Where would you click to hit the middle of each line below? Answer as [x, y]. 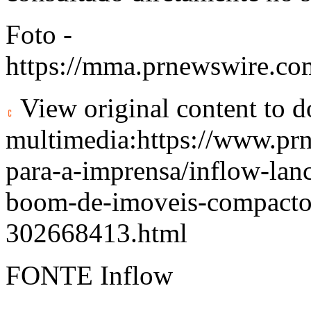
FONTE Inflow [89, 275]
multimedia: [71, 139]
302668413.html [96, 233]
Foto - [39, 34]
